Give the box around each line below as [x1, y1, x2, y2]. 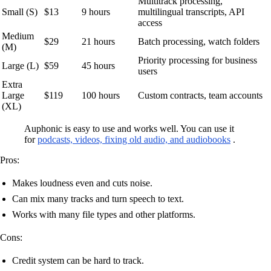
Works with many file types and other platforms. [12, 209, 195, 220]
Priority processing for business [138, 55, 257, 66]
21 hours [82, 36, 115, 47]
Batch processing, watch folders [138, 36, 260, 47]
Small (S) [2, 7, 38, 18]
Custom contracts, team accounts [138, 90, 263, 101]
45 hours [82, 60, 115, 71]
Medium [2, 31, 34, 42]
